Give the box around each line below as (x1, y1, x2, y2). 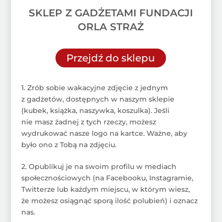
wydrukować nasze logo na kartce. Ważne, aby (21, 128, 187, 138)
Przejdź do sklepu (66, 52, 156, 64)
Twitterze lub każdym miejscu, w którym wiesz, (21, 184, 190, 194)
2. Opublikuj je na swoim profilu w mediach (21, 162, 176, 171)
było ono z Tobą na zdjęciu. (21, 140, 116, 149)
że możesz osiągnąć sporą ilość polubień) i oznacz (21, 196, 198, 205)
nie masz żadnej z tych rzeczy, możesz (21, 117, 156, 126)
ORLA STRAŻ (78, 20, 144, 33)
